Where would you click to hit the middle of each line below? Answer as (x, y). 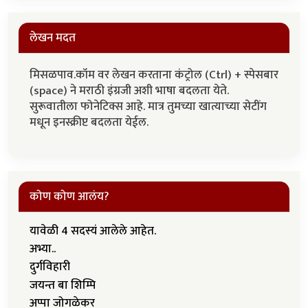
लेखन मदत (53, 37)
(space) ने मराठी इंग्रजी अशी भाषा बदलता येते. (129, 90)
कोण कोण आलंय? (69, 196)
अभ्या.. (43, 249)
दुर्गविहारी (50, 267)
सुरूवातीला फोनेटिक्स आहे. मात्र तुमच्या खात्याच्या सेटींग (148, 106)
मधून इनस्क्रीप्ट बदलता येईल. (90, 122)
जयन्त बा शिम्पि (63, 285)
